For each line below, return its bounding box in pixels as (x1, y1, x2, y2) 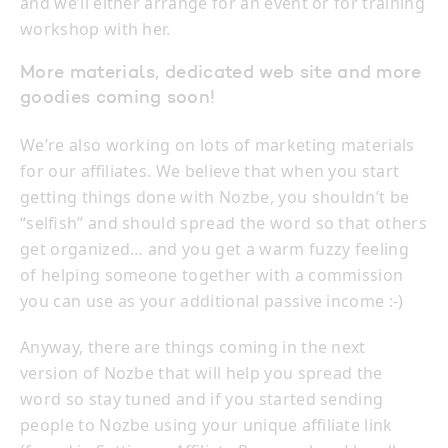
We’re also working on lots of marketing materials (20, 134, 415, 157)
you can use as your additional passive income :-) (20, 290, 404, 313)
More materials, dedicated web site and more (20, 65, 422, 84)
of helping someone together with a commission (20, 264, 404, 287)
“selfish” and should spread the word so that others (20, 212, 428, 235)
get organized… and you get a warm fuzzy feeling (20, 238, 410, 261)
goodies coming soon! (20, 90, 216, 109)
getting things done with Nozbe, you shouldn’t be (20, 186, 410, 209)
